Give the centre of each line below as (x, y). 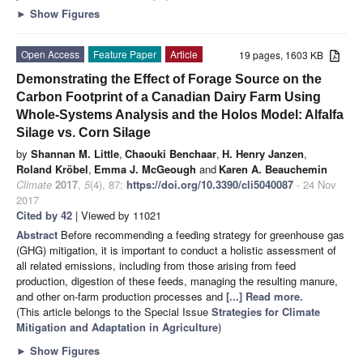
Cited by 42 (44, 215)
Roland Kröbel (52, 169)
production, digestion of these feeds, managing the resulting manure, (177, 280)
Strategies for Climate (266, 311)
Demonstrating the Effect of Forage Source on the (169, 79)
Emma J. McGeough (145, 169)
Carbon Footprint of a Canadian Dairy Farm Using (169, 96)
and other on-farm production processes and (121, 296)
